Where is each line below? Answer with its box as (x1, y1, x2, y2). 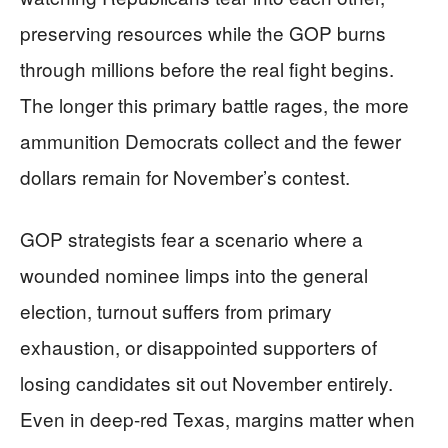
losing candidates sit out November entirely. (20, 369, 393, 396)
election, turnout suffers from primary (20, 297, 332, 324)
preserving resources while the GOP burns (20, 19, 386, 46)
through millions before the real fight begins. (20, 55, 394, 82)
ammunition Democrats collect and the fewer (20, 127, 401, 154)
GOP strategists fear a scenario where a (20, 225, 363, 252)
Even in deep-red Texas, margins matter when (20, 405, 415, 432)
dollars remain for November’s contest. (20, 163, 350, 190)
